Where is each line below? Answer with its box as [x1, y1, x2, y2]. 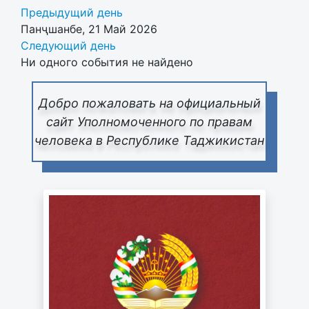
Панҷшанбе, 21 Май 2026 [21, 21, 157, 36]
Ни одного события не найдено [21, 54, 193, 69]
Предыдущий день [21, 5, 123, 19]
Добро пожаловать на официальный [38, 95, 261, 110]
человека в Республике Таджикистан [34, 132, 264, 148]
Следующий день [21, 38, 116, 52]
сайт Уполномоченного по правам [46, 114, 252, 129]
